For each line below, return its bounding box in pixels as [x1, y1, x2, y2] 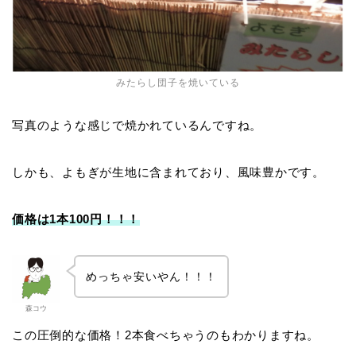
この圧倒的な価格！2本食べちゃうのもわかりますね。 [12, 327, 319, 342]
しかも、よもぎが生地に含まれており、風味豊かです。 [12, 165, 325, 180]
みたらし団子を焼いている [116, 77, 240, 89]
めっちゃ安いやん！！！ [85, 270, 217, 284]
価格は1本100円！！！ [12, 212, 141, 226]
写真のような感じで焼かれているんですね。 [12, 118, 263, 133]
